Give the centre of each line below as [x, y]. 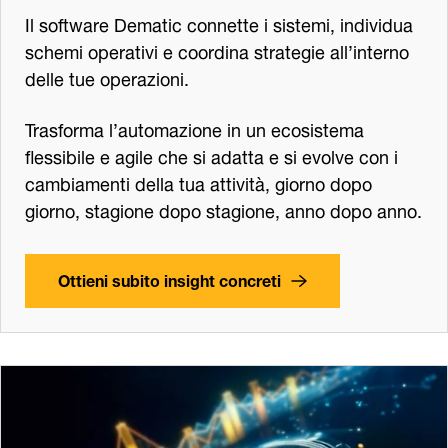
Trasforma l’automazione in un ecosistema [194, 128]
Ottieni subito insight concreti [169, 279]
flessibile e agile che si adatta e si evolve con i [211, 155]
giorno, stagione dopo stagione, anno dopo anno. [223, 209]
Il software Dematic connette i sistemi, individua [219, 23]
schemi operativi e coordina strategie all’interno [217, 50]
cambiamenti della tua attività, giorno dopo [198, 182]
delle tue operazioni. [107, 77]
